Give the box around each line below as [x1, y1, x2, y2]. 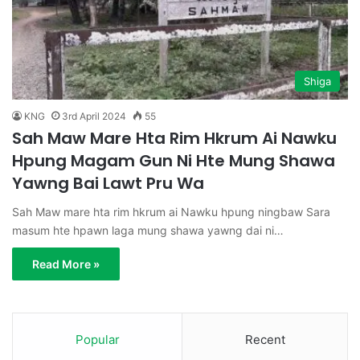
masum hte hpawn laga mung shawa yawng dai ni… [12, 223, 284, 237]
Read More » [32, 256, 100, 271]
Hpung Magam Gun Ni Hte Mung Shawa [12, 149, 335, 172]
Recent [244, 331, 285, 347]
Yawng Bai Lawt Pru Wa [12, 171, 204, 194]
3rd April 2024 [62, 109, 126, 122]
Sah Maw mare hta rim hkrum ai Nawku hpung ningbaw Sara [12, 204, 330, 219]
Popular [75, 331, 120, 347]
